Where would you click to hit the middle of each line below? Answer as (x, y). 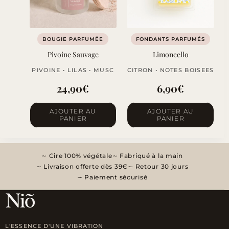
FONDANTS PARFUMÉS (171, 39)
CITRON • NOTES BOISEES (170, 70)
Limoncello (170, 55)
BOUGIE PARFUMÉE (73, 39)
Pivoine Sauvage (73, 55)
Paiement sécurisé (115, 177)
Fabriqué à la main (150, 156)
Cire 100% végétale (79, 156)
